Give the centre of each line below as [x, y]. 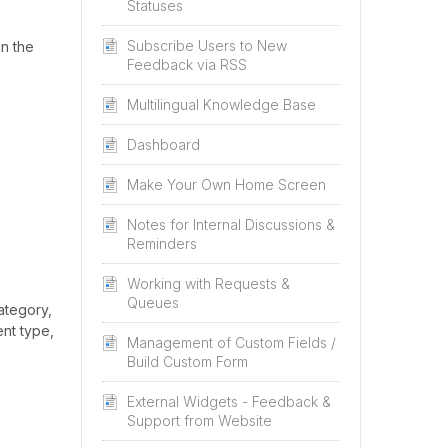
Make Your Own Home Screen [226, 184]
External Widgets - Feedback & [229, 401]
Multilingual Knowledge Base [221, 104]
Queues [153, 302]
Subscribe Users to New [207, 45]
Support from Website [199, 420]
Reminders [162, 243]
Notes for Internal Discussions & [231, 224]
